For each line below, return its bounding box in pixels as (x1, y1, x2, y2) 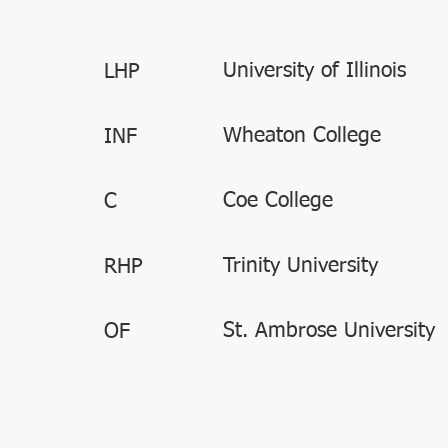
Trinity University (223, 256, 378, 277)
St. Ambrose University (223, 321, 435, 342)
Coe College (223, 191, 333, 212)
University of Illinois (223, 61, 406, 82)
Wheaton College (223, 126, 381, 147)
